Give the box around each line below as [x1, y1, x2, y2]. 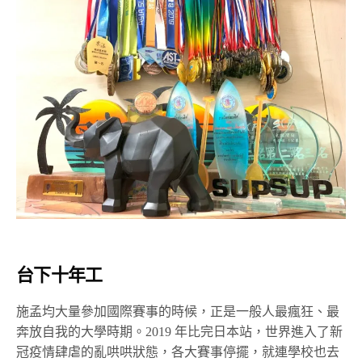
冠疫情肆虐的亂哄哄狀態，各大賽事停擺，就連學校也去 [16, 345, 339, 359]
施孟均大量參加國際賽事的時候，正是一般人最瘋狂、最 [16, 305, 339, 318]
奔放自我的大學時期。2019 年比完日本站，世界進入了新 [16, 325, 343, 339]
